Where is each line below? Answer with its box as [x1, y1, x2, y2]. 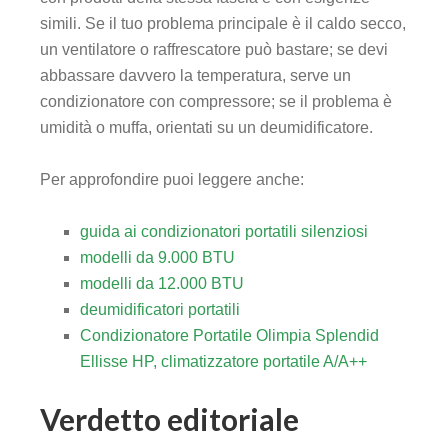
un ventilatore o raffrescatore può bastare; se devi [40, 41, 388, 59]
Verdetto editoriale [40, 401, 299, 438]
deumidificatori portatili [80, 301, 240, 319]
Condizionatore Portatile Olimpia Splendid [80, 327, 379, 345]
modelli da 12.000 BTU [80, 275, 244, 293]
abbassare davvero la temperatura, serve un [40, 67, 351, 85]
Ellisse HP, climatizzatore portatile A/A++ [80, 353, 367, 371]
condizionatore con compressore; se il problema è [40, 93, 392, 111]
